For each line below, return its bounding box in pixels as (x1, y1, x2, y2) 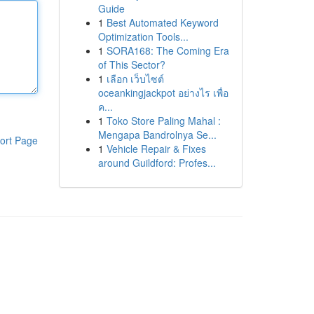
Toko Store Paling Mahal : (106, 114, 221, 128)
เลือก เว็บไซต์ (106, 71, 164, 86)
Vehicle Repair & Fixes (106, 142, 206, 156)
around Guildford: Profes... (97, 156, 216, 170)
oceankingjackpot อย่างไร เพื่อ (97, 86, 228, 100)
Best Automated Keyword (106, 15, 219, 29)
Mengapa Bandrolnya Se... (97, 128, 217, 142)
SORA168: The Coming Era (106, 43, 229, 57)
